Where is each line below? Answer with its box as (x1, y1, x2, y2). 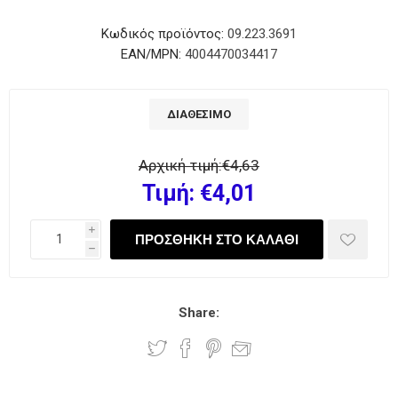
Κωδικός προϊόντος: (101, 26, 224, 42)
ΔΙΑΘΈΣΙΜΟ (167, 107, 231, 121)
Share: (179, 304, 219, 321)
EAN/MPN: (121, 46, 181, 62)
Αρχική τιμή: (139, 156, 222, 174)
